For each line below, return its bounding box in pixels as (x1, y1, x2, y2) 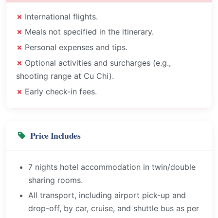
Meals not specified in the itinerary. (25, 27, 154, 37)
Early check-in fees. (25, 86, 97, 96)
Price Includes (30, 128, 81, 142)
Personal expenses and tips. (25, 42, 127, 53)
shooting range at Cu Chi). (16, 71, 114, 81)
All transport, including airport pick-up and (28, 190, 186, 200)
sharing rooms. (28, 175, 83, 185)
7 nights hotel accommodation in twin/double (28, 162, 196, 172)
